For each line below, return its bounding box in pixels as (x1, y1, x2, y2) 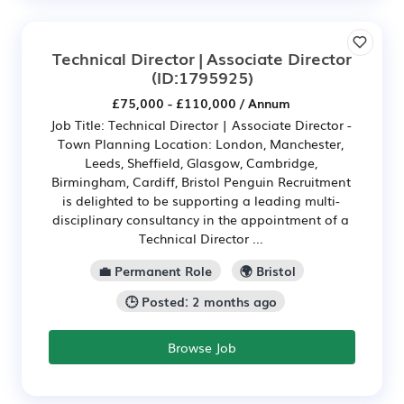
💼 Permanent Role (98, 261, 213, 280)
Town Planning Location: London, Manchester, (58, 134, 344, 152)
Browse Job (168, 337, 236, 356)
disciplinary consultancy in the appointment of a (52, 210, 349, 228)
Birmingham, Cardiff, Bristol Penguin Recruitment (50, 172, 351, 190)
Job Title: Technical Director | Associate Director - (50, 115, 352, 133)
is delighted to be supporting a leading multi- (61, 191, 340, 209)
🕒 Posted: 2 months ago (124, 291, 277, 310)
